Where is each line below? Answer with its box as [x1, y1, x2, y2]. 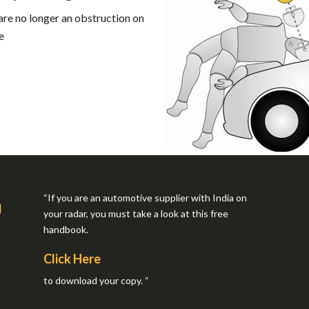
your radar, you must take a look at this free [43, 207, 228, 219]
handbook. [43, 223, 88, 235]
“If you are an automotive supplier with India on [43, 191, 247, 203]
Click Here [43, 250, 101, 266]
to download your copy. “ [43, 274, 149, 286]
